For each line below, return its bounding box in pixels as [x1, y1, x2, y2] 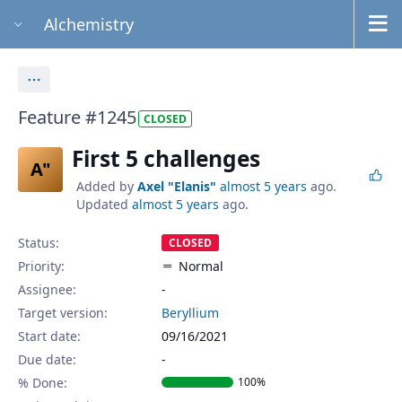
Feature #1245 [18, 105, 136, 130]
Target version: [18, 303, 108, 321]
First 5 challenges [72, 144, 260, 174]
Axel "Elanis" [137, 177, 216, 195]
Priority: [18, 257, 65, 275]
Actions [46, 71, 92, 89]
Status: [18, 233, 59, 251]
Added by [76, 177, 137, 195]
